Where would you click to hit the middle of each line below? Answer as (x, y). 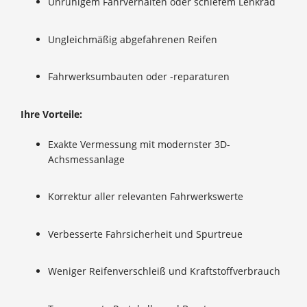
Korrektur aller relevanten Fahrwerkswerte (146, 196)
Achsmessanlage (86, 159)
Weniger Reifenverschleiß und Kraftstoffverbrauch (164, 271)
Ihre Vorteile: (51, 114)
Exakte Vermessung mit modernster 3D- (139, 144)
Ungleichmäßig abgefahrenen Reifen (133, 39)
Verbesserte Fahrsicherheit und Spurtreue (145, 234)
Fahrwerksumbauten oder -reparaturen (139, 76)
